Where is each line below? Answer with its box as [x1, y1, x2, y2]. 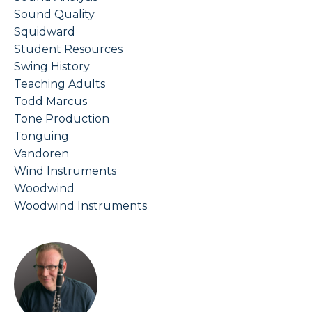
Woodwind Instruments [14, 198, 147, 212]
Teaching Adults [14, 77, 105, 91]
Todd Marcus [14, 94, 87, 108]
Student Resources [14, 42, 123, 56]
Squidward [14, 24, 75, 38]
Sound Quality [14, 7, 95, 21]
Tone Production [14, 111, 109, 125]
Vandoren [14, 146, 69, 160]
